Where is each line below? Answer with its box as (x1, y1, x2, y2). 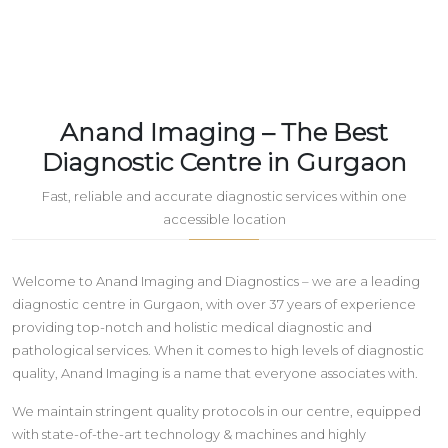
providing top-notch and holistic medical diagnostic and (12, 318, 372, 335)
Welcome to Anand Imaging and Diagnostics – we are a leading (12, 272, 420, 289)
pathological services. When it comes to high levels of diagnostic (12, 341, 424, 358)
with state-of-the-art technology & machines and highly (12, 425, 366, 442)
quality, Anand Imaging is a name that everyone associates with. (12, 364, 418, 381)
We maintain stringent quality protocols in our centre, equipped (12, 402, 421, 419)
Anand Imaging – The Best (60, 116, 388, 147)
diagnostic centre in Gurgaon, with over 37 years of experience (12, 295, 416, 312)
